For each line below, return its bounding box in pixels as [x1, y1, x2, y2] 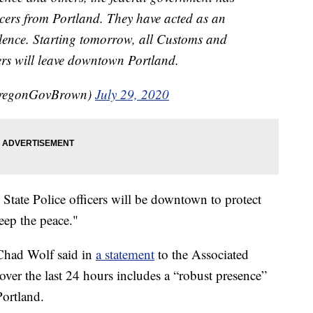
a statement [96, 245, 154, 263]
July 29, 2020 [95, 85, 169, 103]
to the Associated [154, 245, 249, 263]
